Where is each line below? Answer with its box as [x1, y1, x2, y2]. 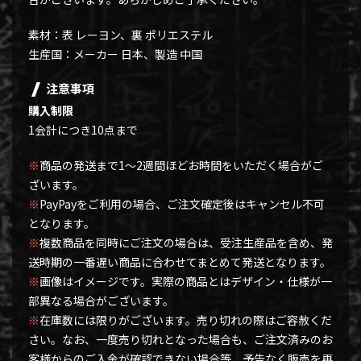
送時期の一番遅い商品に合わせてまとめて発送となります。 [28, 253, 331, 270]
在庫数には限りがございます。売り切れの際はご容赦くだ [39, 311, 332, 328]
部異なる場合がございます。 [28, 292, 174, 309]
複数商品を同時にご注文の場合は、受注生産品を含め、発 [39, 234, 333, 251]
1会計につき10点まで [28, 121, 138, 138]
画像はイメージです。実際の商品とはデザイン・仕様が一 [39, 272, 332, 289]
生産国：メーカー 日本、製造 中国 [28, 45, 202, 62]
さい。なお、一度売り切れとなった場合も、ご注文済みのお [28, 330, 333, 347]
